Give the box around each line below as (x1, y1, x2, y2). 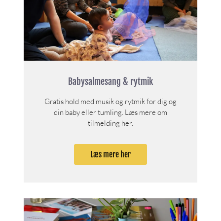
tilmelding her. (88, 118, 133, 128)
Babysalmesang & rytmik (68, 75, 153, 87)
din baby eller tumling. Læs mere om (54, 107, 167, 117)
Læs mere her (90, 149, 131, 159)
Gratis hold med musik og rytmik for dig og (44, 96, 177, 106)
